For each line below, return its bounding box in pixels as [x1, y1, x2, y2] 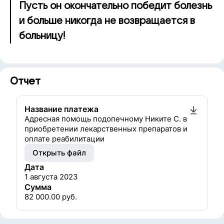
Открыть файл [32, 148, 86, 157]
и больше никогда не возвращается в [19, 15, 195, 26]
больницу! [19, 30, 65, 41]
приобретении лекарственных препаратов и [24, 124, 187, 133]
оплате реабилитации [24, 134, 104, 143]
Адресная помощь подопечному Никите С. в [24, 114, 187, 123]
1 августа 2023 [24, 172, 78, 181]
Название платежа [24, 104, 98, 114]
